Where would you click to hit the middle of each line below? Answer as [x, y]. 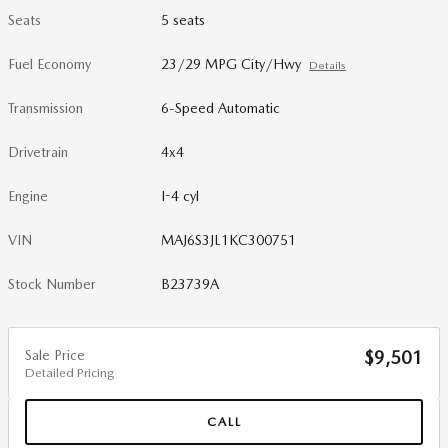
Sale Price [55, 355]
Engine [28, 196]
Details [328, 65]
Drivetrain [38, 152]
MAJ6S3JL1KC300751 [229, 240]
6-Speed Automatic [221, 108]
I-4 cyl [180, 196]
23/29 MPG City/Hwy [231, 64]
